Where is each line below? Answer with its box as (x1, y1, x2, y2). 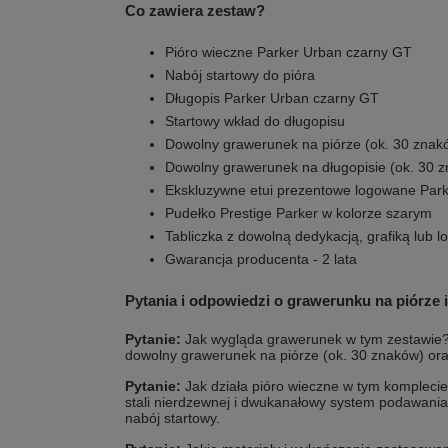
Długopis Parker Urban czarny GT (165, 90, 379, 106)
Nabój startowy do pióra (165, 67, 315, 83)
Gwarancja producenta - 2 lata (165, 251, 357, 267)
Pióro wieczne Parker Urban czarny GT (165, 44, 412, 60)
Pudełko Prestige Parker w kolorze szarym (165, 205, 432, 221)
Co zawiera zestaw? (125, 2, 265, 19)
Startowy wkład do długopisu (165, 113, 345, 129)
